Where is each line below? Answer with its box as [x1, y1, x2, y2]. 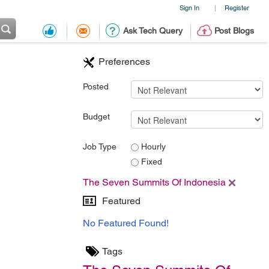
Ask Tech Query [122, 26, 183, 35]
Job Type [83, 142, 116, 151]
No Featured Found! [83, 217, 169, 229]
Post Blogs [214, 26, 254, 35]
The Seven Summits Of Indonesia [83, 177, 226, 188]
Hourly [139, 142, 166, 151]
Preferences [98, 56, 150, 67]
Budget [83, 112, 110, 121]
